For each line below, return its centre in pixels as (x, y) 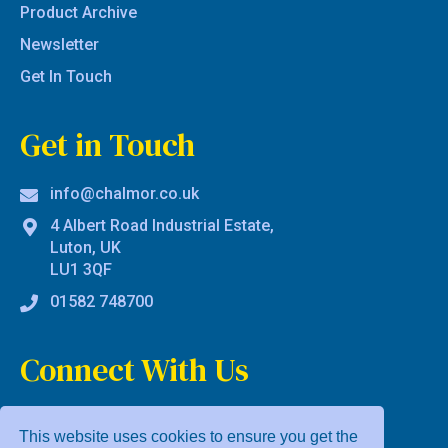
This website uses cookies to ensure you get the (189, 437)
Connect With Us (134, 370)
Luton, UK (85, 248)
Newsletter (59, 45)
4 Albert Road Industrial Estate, (162, 226)
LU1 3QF (81, 270)
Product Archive (78, 13)
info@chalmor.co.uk (124, 194)
